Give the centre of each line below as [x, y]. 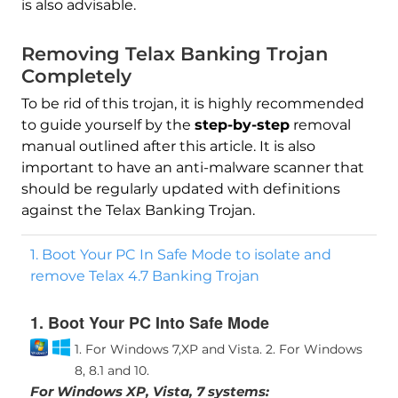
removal [320, 125]
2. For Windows [312, 350]
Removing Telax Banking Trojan [174, 54]
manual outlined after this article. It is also [168, 147]
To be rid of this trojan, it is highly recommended [192, 104]
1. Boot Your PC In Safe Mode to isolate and [180, 255]
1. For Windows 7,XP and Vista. [168, 350]
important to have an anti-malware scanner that [192, 168]
